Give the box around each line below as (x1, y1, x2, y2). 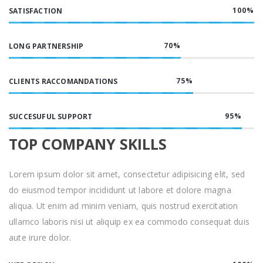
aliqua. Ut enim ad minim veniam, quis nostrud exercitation (9, 200, 238, 211)
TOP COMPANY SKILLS (9, 134, 167, 154)
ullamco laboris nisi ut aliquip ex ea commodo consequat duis (9, 216, 250, 227)
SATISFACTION (9, 6, 63, 16)
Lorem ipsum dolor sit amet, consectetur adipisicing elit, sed (9, 168, 245, 180)
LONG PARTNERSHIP (9, 41, 84, 51)
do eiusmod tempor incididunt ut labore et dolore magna (9, 184, 231, 195)
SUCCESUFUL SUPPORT (9, 112, 93, 122)
